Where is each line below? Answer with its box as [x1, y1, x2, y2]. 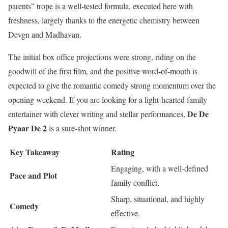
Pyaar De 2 [8, 122, 47, 134]
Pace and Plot [10, 169, 57, 181]
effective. [111, 207, 140, 218]
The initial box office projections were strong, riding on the [8, 51, 196, 62]
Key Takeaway [10, 146, 60, 158]
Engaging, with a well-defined [111, 162, 208, 174]
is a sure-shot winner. [47, 122, 117, 133]
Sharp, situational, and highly [111, 193, 205, 204]
